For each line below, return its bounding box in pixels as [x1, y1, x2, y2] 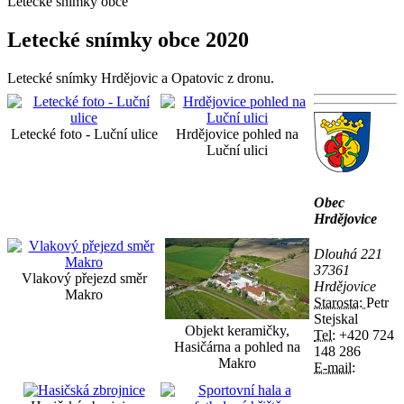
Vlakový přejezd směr [21, 270, 147, 286]
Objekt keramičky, [185, 322, 289, 338]
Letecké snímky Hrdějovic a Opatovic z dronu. [7, 69, 274, 86]
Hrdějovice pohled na [176, 125, 298, 142]
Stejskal [314, 311, 358, 327]
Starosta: [314, 295, 366, 311]
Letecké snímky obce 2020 [7, 27, 249, 51]
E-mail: [314, 360, 355, 376]
